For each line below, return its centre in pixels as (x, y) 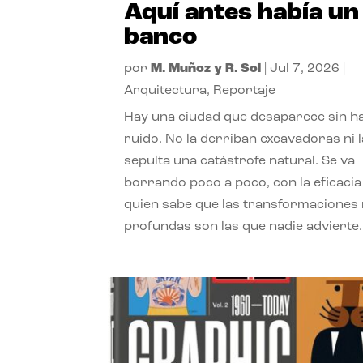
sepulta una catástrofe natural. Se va (240, 161)
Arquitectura (166, 90)
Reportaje (245, 90)
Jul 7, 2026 (305, 68)
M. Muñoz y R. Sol (206, 68)
